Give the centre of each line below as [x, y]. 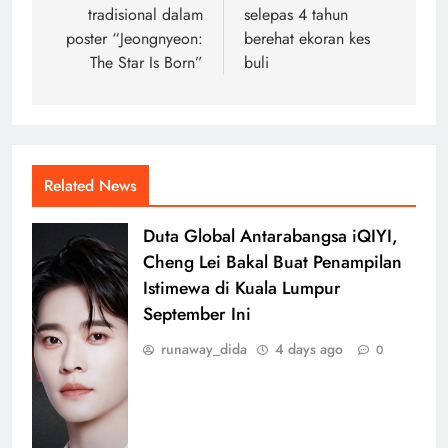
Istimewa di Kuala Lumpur [242, 287]
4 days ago [309, 348]
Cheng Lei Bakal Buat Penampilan [272, 261]
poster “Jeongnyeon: [134, 38]
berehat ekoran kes [307, 38]
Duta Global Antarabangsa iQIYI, [270, 235]
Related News [90, 185]
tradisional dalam [145, 14]
